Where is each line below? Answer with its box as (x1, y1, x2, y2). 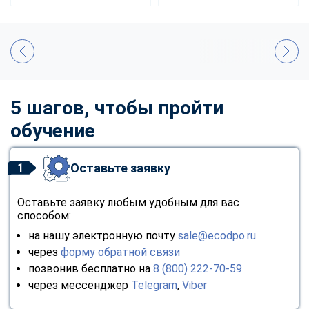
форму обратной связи (61, 245, 180, 259)
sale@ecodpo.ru (178, 228, 256, 242)
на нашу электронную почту (28, 228, 178, 242)
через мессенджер (28, 278, 131, 292)
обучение (10, 119, 95, 142)
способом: (17, 208, 71, 222)
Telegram (131, 278, 177, 292)
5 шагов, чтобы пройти (10, 96, 223, 119)
